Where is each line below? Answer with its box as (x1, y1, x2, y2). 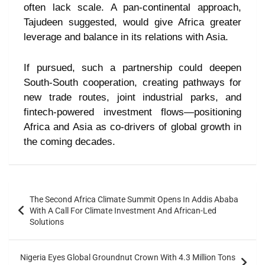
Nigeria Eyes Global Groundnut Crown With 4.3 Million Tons (20, 253, 235, 263)
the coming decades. (24, 136, 115, 148)
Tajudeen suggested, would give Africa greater (24, 17, 241, 28)
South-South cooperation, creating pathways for (24, 77, 241, 89)
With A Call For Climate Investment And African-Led (30, 206, 216, 216)
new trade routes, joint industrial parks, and (24, 92, 241, 104)
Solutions (30, 217, 64, 227)
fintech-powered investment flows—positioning (24, 106, 241, 118)
